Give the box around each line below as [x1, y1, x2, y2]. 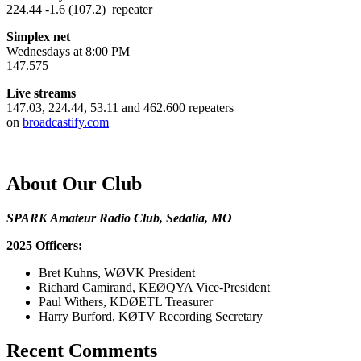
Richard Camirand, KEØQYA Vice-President [39, 280, 270, 294]
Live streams [6, 85, 76, 100]
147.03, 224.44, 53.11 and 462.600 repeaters [6, 100, 234, 114]
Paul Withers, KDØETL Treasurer [39, 294, 213, 309]
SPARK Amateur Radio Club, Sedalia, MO [6, 210, 232, 225]
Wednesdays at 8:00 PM [6, 44, 130, 58]
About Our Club [6, 172, 142, 194]
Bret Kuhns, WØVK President [39, 265, 195, 280]
